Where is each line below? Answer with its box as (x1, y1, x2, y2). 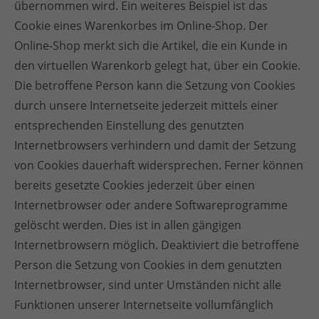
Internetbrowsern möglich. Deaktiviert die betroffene (14, 237, 299, 253)
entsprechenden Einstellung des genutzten (14, 117, 244, 133)
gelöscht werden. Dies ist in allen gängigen (14, 217, 241, 233)
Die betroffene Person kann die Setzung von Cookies (14, 78, 296, 93)
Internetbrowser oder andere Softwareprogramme (14, 197, 288, 213)
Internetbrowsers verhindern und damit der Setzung (14, 137, 296, 153)
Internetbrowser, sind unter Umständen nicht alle (14, 277, 281, 293)
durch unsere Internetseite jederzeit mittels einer (14, 98, 278, 113)
